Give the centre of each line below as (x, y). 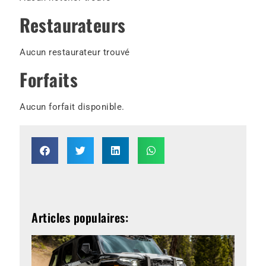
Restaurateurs (73, 25)
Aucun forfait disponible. (72, 107)
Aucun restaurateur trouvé (75, 53)
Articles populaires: (80, 218)
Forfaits (49, 80)
